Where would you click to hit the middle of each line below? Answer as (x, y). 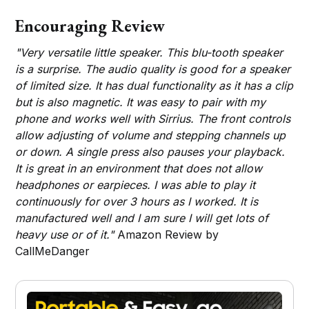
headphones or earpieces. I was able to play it (136, 185)
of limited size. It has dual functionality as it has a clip (154, 85)
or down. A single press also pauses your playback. (150, 151)
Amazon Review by (167, 234)
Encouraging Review (90, 26)
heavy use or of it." (65, 234)
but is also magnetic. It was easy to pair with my (141, 102)
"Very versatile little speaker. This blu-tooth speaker (149, 52)
